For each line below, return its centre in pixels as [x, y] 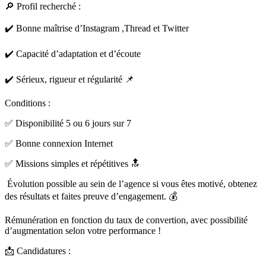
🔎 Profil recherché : [43, 7]
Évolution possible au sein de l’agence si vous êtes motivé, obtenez [131, 184]
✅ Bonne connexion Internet [59, 144]
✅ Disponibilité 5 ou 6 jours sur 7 [68, 123]
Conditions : [28, 103]
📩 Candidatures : [38, 251]
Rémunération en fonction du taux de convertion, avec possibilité [126, 220]
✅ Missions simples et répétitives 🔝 [72, 164]
